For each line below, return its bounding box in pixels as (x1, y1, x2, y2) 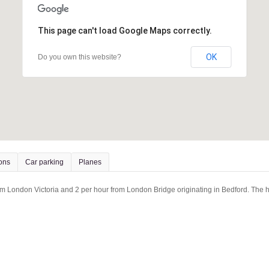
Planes (79, 158, 101, 166)
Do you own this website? (37, 53, 121, 61)
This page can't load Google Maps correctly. (37, 26, 212, 35)
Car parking (25, 158, 64, 166)
